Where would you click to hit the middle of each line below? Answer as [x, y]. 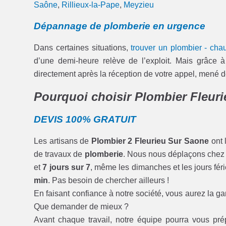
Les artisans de [63, 141]
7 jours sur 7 [66, 167]
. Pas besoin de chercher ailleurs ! [109, 180]
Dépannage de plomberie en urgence [120, 26]
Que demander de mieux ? [81, 206]
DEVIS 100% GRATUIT [85, 119]
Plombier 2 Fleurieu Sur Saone [150, 141]
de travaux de [59, 154]
